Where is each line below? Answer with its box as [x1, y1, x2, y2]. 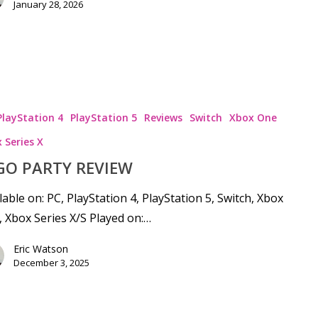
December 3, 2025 [13, 256, 89, 269]
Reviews [143, 110, 182, 124]
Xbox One [229, 110, 277, 124]
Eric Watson [13, 241, 68, 256]
